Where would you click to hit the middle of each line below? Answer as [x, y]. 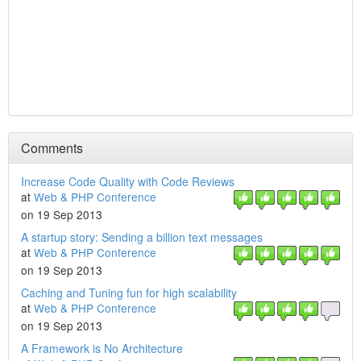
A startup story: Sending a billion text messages [142, 237]
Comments [52, 148]
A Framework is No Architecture [102, 348]
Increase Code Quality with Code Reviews [128, 181]
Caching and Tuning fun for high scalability [129, 293]
